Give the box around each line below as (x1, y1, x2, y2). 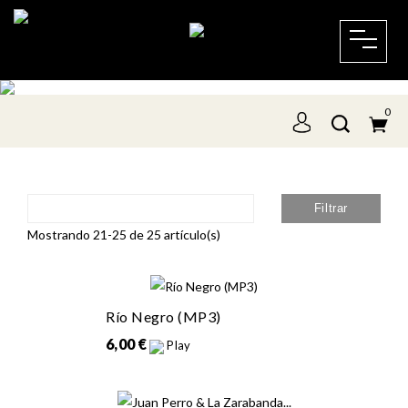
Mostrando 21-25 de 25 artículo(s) (27, 227, 220, 242)
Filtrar (313, 201, 348, 215)
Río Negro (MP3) (106, 308, 221, 326)
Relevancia (37, 199, 105, 217)
